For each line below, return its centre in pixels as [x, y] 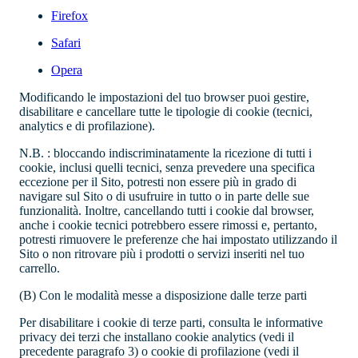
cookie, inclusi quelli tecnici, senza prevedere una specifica [167, 168]
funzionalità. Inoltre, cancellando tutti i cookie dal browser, [167, 211]
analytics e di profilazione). [87, 126]
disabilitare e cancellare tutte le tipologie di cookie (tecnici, [166, 112]
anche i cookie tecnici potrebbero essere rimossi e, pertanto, [168, 225]
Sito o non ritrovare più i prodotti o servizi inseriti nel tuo [162, 254]
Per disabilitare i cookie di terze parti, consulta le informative [171, 323]
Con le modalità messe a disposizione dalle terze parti [173, 296]
